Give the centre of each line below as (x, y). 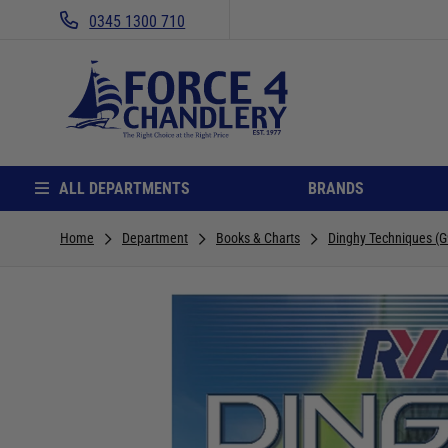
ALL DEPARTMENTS (124, 188)
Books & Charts (258, 237)
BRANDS (336, 188)
